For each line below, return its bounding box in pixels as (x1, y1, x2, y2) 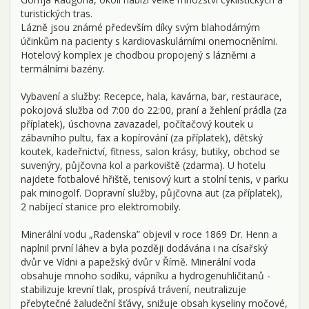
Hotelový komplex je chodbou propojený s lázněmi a (21, 48, 256, 61)
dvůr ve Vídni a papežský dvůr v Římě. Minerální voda (21, 255, 256, 268)
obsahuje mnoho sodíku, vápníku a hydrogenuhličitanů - (21, 268, 270, 282)
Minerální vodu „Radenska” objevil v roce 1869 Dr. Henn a (21, 227, 277, 241)
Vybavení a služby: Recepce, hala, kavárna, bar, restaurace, (21, 89, 282, 103)
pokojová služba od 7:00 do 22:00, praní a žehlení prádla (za (21, 103, 287, 117)
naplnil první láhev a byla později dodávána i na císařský (21, 241, 268, 255)
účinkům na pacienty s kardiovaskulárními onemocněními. (21, 34, 277, 48)
